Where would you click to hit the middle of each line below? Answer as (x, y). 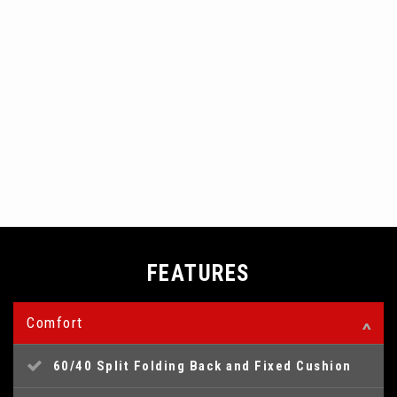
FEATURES (198, 274)
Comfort (55, 323)
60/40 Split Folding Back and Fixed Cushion (202, 366)
